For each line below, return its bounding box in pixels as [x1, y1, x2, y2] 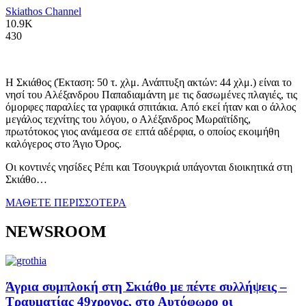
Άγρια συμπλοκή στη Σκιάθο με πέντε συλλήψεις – [5, 279, 287, 294]
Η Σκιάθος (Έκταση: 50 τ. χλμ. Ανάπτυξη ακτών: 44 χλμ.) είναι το [5, 76, 292, 88]
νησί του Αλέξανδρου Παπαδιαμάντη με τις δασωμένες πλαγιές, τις [5, 88, 297, 100]
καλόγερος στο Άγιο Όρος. [5, 137, 122, 150]
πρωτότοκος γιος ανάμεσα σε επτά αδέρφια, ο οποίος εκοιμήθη [5, 125, 279, 137]
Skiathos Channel [5, 5, 81, 17]
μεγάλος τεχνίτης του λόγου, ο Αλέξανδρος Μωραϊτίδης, [5, 113, 251, 125]
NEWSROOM [5, 222, 107, 240]
